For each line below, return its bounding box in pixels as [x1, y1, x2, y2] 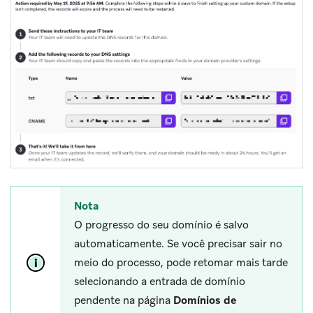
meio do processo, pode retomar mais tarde [74, 255, 288, 270]
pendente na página [74, 293, 173, 307]
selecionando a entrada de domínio [74, 274, 245, 289]
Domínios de [173, 293, 236, 307]
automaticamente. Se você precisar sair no [74, 236, 282, 251]
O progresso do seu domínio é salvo [74, 217, 249, 232]
